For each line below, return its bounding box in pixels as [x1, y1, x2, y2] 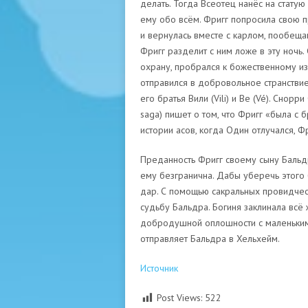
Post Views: [156, 291, 202, 304]
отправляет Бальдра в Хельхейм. [140, 232, 280, 245]
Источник [140, 262, 178, 274]
